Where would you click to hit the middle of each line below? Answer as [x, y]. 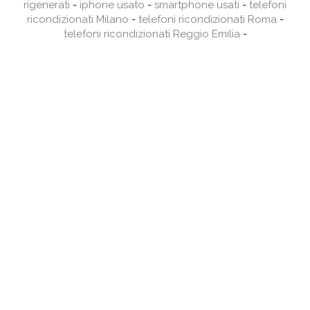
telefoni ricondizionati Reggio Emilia [152, 34]
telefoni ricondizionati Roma [207, 20]
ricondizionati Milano [77, 20]
